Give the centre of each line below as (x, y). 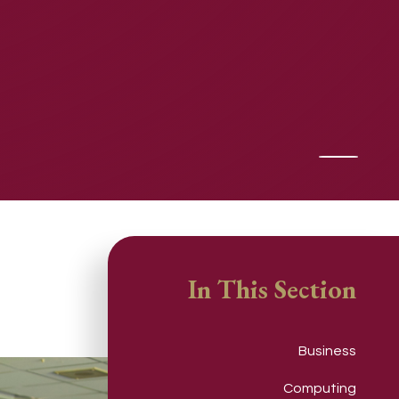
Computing (320, 388)
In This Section (272, 289)
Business (327, 351)
